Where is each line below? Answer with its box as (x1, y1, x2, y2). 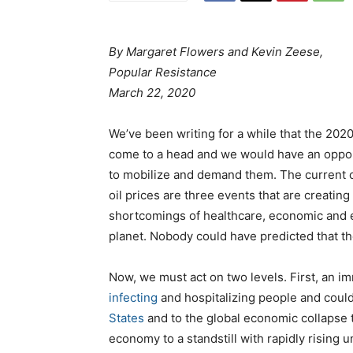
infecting (109, 290, 158, 306)
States (109, 310, 144, 326)
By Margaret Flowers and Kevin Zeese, (109, 44, 323, 60)
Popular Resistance (109, 65, 217, 80)
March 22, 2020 (109, 85, 195, 101)
